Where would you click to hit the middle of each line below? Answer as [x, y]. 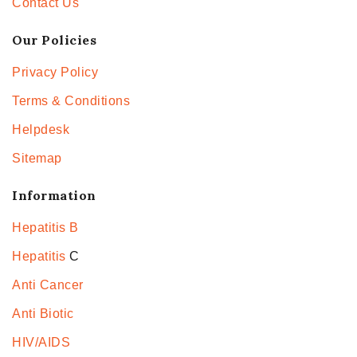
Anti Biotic [43, 314]
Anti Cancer [48, 285]
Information [54, 196]
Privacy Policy [55, 73]
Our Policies [54, 40]
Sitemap [37, 159]
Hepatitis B [45, 228]
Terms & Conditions [71, 101]
